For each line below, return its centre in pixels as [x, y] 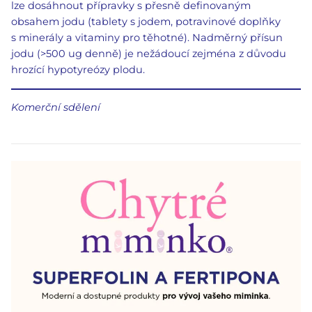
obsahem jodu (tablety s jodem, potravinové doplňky [146, 22]
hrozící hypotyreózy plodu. [78, 70]
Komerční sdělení [56, 108]
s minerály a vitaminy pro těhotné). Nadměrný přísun [147, 38]
